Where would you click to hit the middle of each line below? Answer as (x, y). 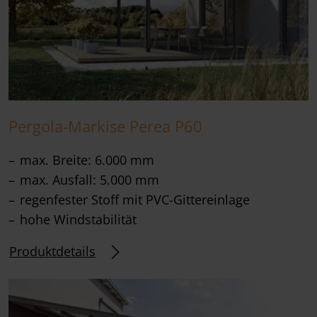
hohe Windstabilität (78, 219)
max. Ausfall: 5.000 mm (90, 179)
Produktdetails (52, 252)
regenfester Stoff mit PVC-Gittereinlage (135, 199)
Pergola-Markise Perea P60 (105, 126)
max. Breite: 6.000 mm (87, 160)
